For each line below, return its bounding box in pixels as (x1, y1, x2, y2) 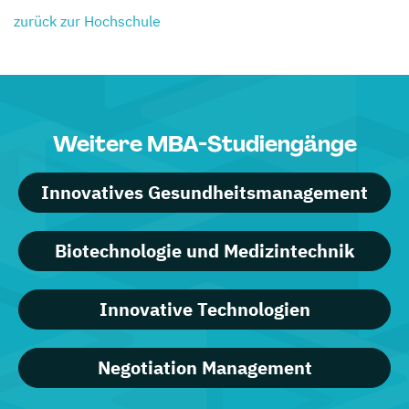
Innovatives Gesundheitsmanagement (41, 179, 368, 204)
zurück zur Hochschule (14, 11, 161, 30)
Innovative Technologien (99, 296, 310, 321)
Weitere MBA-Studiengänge (52, 129, 357, 158)
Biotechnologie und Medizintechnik (54, 237, 355, 263)
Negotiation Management (97, 354, 312, 380)
